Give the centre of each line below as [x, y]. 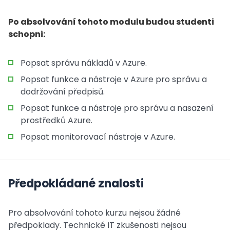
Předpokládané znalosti [76, 184]
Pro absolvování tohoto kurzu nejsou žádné [94, 213]
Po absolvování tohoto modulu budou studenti [111, 22]
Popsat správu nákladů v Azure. [84, 63]
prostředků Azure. [56, 120]
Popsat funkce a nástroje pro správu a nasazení [117, 108]
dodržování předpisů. [63, 92]
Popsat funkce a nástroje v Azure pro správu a [114, 79]
